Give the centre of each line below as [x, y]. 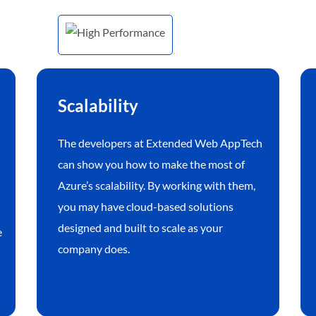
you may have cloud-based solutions [146, 207]
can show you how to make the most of [152, 164]
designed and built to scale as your [141, 228]
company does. [94, 249]
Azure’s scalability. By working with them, [157, 186]
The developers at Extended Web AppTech [160, 143]
